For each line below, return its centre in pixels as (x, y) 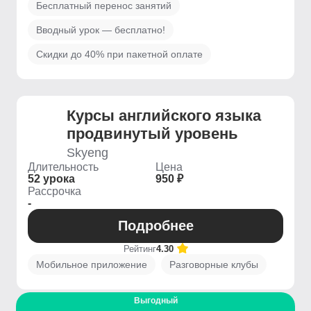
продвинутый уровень (152, 134)
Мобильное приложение (92, 264)
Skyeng (87, 153)
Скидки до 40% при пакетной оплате (119, 54)
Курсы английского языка (164, 116)
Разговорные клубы (214, 264)
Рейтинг (140, 249)
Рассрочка (54, 191)
